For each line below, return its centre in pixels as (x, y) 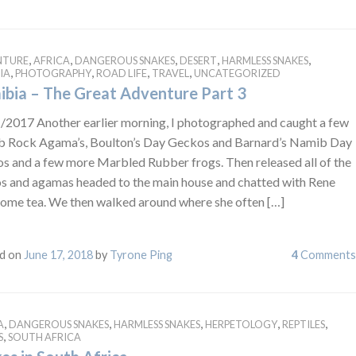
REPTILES (303, 324)
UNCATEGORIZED (237, 73)
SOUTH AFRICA (44, 337)
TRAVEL (170, 73)
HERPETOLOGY (241, 324)
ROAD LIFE (121, 73)
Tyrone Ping (141, 254)
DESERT (198, 60)
